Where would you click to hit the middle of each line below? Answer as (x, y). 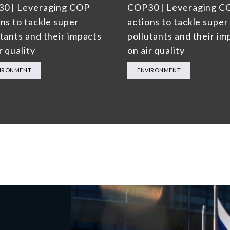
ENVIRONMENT (159, 70)
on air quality (156, 51)
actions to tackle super (178, 22)
